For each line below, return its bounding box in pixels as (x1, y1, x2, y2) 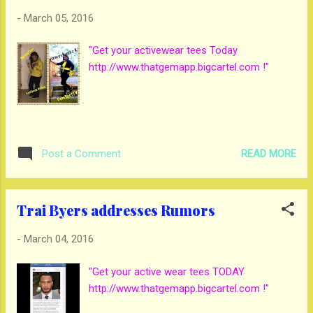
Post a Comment (42, 147, 121, 161)
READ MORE (241, 147, 296, 160)
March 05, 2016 (24, 11, 94, 24)
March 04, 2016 (24, 233, 94, 246)
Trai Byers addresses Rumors (17, 201, 215, 220)
